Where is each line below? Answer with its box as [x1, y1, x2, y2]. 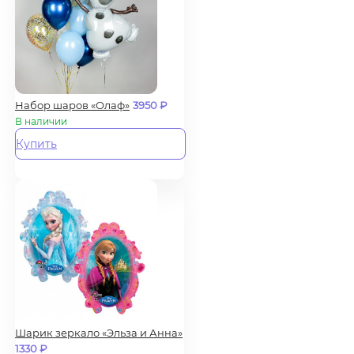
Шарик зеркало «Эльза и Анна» [15, 326, 183, 339]
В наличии [15, 115, 67, 127]
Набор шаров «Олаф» [15, 98, 130, 111]
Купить [16, 136, 57, 151]
